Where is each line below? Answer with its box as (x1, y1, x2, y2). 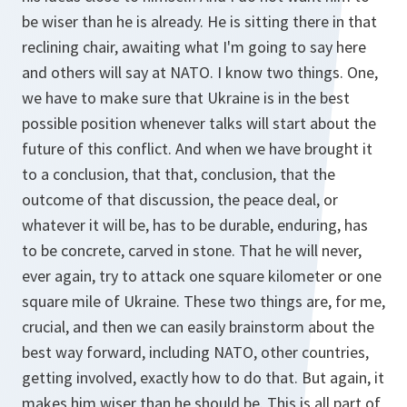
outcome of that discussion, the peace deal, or (22, 189, 338, 210)
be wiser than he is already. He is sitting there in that (22, 11, 377, 32)
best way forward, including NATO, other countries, (22, 342, 369, 362)
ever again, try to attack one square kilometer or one (22, 265, 382, 286)
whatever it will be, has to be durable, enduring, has (22, 214, 368, 235)
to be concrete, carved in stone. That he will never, (22, 240, 362, 261)
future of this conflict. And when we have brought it (22, 138, 372, 159)
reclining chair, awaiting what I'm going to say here (22, 36, 366, 57)
